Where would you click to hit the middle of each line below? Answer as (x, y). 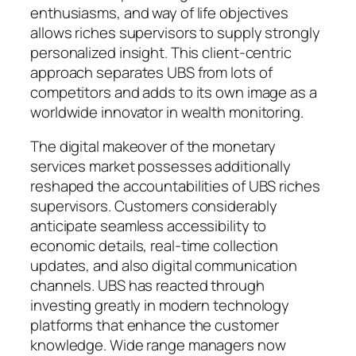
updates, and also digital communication (164, 266)
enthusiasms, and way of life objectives (160, 12)
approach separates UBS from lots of (151, 72)
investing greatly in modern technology (160, 306)
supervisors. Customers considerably (154, 206)
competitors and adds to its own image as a (174, 92)
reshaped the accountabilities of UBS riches (175, 186)
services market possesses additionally (161, 166)
